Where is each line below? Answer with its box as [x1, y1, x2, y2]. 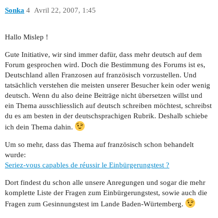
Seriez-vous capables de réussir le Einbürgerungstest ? [5, 161, 169, 169]
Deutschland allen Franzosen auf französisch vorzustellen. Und [5, 71, 197, 79]
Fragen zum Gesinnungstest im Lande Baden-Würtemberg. [5, 200, 185, 208]
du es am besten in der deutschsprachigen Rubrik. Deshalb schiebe [5, 112, 208, 120]
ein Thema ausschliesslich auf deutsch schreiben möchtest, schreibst [5, 102, 212, 110]
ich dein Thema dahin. [5, 123, 75, 131]
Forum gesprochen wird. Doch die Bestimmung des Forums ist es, [5, 61, 205, 69]
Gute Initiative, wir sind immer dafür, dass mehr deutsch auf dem [5, 51, 202, 59]
